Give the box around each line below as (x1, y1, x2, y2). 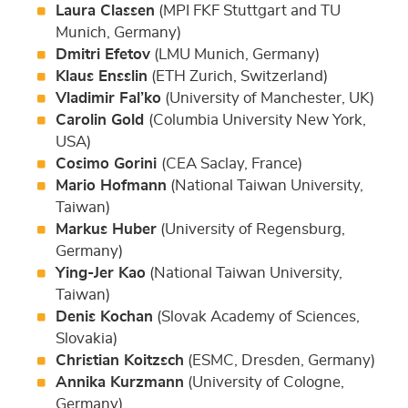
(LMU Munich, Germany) (149, 46, 320, 62)
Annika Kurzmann (55, 373, 184, 390)
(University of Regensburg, (156, 220, 345, 237)
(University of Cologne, (183, 373, 344, 390)
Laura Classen (55, 2, 155, 18)
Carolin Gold (55, 111, 148, 127)
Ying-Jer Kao (55, 264, 146, 280)
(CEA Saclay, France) (160, 155, 302, 171)
